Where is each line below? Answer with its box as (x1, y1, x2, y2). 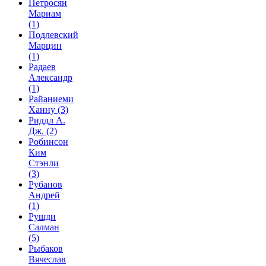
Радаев (28, 62, 56, 72)
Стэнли (28, 158, 59, 168)
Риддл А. (28, 115, 65, 125)
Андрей (28, 190, 60, 200)
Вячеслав (28, 254, 66, 264)
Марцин (28, 40, 62, 50)
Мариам (28, 8, 61, 18)
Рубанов (28, 179, 62, 189)
